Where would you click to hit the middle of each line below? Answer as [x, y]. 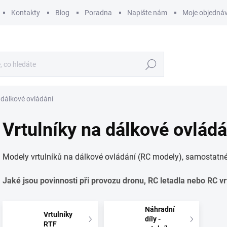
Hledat [151, 65]
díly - [153, 219]
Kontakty [26, 12]
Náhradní [160, 209]
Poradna [98, 12]
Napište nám [147, 12]
